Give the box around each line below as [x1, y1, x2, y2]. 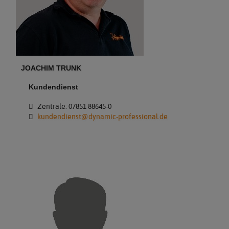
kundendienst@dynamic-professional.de [37, 111, 168, 121]
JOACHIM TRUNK [21, 64, 82, 72]
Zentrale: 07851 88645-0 [35, 101, 111, 111]
